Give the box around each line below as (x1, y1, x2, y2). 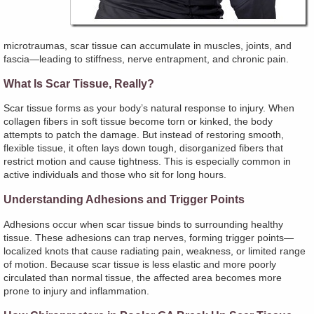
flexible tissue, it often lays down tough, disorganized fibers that (4, 142, 283, 154)
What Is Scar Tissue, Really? (4, 77, 154, 90)
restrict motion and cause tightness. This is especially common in (4, 156, 291, 168)
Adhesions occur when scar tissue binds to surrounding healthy (4, 218, 283, 230)
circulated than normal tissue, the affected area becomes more (4, 271, 282, 283)
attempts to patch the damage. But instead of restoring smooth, (4, 129, 284, 141)
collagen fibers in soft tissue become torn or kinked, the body (4, 116, 273, 128)
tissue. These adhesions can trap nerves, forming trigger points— (4, 231, 294, 243)
